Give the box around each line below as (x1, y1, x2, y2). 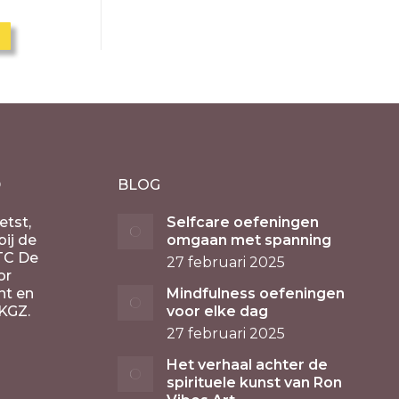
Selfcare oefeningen (167, 214, 319, 231)
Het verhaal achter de (167, 356, 328, 373)
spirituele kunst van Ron (167, 374, 342, 391)
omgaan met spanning (167, 232, 331, 248)
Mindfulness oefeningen (167, 285, 345, 302)
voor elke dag (167, 303, 268, 320)
